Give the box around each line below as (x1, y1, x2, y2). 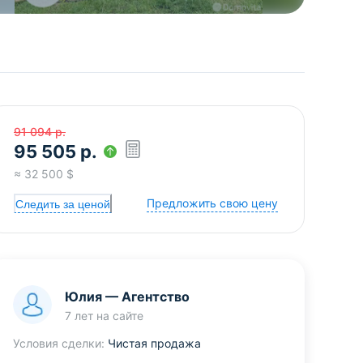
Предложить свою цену (147, 196, 278, 210)
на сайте (93, 309, 143, 322)
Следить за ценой (15, 197, 110, 211)
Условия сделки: (13, 336, 105, 350)
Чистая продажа (108, 336, 201, 350)
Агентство (122, 288, 190, 305)
